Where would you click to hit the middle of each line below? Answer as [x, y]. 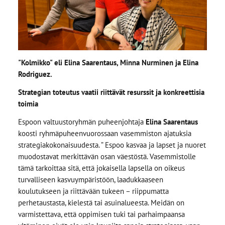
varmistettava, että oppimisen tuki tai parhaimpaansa [101, 214]
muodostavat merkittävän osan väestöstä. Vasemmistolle [107, 156]
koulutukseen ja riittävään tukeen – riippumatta [93, 191]
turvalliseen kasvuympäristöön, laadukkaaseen [90, 179]
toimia [28, 103]
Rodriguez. [35, 74]
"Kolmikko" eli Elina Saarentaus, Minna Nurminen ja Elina [108, 63]
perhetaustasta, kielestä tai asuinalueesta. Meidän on [101, 202]
